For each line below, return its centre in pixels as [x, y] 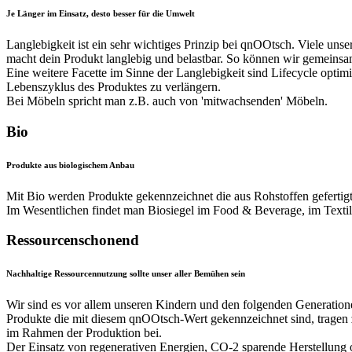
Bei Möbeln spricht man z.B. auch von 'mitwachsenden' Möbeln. [167, 101]
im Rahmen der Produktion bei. [84, 333]
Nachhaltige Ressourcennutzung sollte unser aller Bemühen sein [126, 274]
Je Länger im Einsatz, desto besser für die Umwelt [101, 13]
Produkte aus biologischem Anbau [70, 165]
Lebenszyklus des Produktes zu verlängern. [114, 86]
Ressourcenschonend [73, 240]
